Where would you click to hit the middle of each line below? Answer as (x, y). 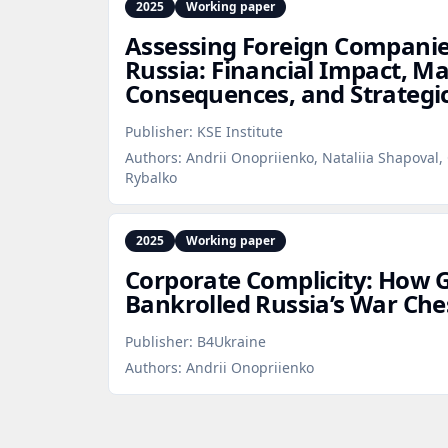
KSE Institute (240, 131)
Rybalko (151, 177)
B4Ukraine (231, 341)
